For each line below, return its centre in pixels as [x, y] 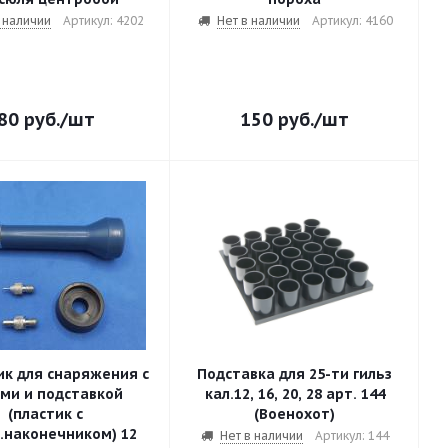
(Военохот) [294, 414]
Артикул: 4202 [103, 20]
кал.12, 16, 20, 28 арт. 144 [265, 394]
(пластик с [45, 414]
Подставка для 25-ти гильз [294, 374]
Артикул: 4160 [352, 20]
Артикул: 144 [352, 435]
